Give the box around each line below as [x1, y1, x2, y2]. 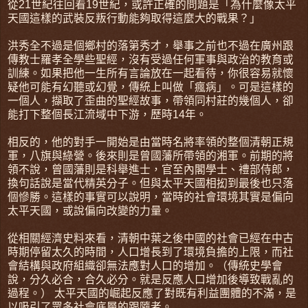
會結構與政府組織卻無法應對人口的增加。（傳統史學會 [8, 259, 283, 272]
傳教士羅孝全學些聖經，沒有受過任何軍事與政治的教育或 [8, 53, 294, 65]
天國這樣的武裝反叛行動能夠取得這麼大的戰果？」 [8, 12, 261, 24]
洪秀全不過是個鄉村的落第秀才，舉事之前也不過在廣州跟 [8, 39, 294, 52]
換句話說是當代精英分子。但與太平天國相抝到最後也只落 [8, 177, 294, 189]
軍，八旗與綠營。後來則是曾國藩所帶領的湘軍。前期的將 [8, 149, 294, 162]
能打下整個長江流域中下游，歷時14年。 [8, 108, 207, 120]
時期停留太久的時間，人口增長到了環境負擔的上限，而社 [8, 245, 294, 258]
